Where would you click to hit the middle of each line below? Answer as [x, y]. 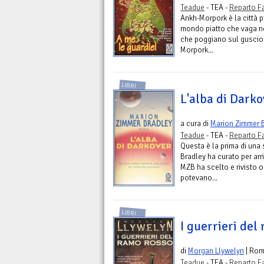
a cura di [195, 123]
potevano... [199, 177]
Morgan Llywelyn [216, 251]
